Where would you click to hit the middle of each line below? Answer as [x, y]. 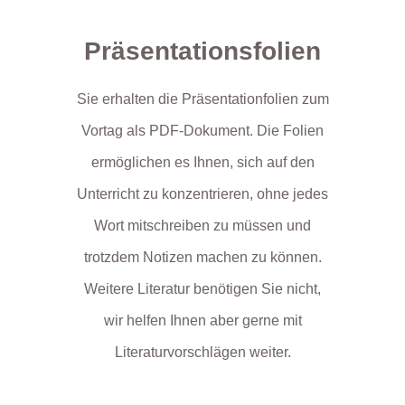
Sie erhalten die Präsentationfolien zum [202, 99]
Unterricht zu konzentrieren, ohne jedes [202, 193]
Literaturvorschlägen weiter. [202, 352]
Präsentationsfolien [202, 51]
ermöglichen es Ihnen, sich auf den [202, 162]
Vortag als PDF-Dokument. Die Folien [202, 130]
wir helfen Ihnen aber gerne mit [202, 320]
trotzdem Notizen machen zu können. [202, 257]
